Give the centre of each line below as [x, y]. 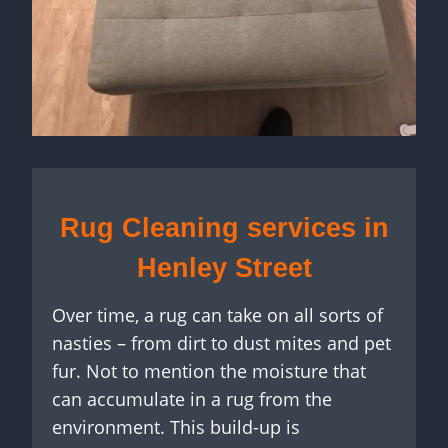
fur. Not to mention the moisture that [209, 371]
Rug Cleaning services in [224, 227]
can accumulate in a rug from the [192, 399]
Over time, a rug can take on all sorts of [217, 315]
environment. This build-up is [176, 427]
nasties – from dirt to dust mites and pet [221, 343]
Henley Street [224, 267]
